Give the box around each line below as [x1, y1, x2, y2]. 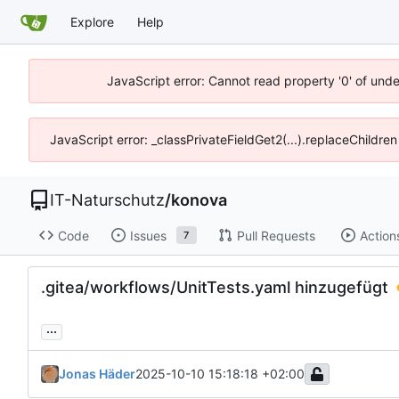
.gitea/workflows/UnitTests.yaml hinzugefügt [41, 278, 388, 297]
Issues [129, 227, 167, 243]
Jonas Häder [59, 366, 135, 382]
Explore [70, 13, 114, 29]
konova [171, 191, 227, 209]
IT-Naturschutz [50, 191, 165, 209]
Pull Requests [236, 227, 315, 243]
